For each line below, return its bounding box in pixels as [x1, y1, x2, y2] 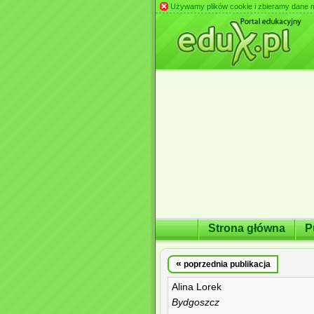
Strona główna [208, 221, 285, 234]
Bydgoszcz [172, 297, 219, 308]
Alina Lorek [172, 282, 221, 292]
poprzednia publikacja [181, 259, 271, 269]
